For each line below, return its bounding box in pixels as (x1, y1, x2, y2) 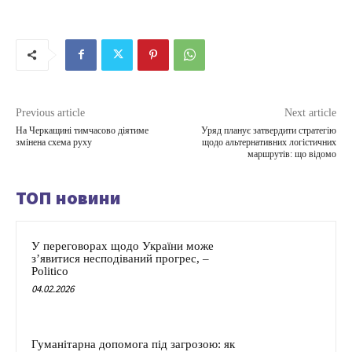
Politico (31, 264, 68, 277)
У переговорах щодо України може (31, 239, 214, 252)
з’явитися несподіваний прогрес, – (31, 251, 209, 265)
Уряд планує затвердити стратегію (200, 124, 336, 136)
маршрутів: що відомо (247, 148, 336, 159)
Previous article (16, 106, 85, 119)
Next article (284, 106, 336, 119)
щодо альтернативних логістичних (201, 136, 336, 148)
